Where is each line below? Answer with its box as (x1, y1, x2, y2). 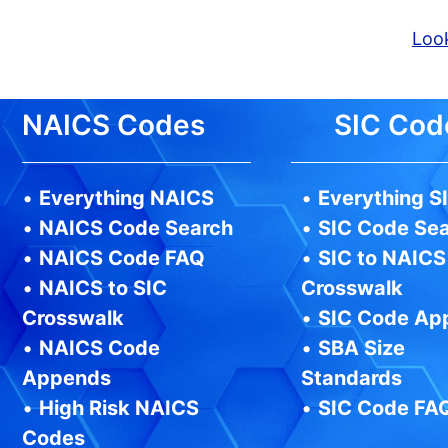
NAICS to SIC (39, 276, 167, 301)
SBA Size (317, 336, 405, 361)
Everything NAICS (39, 186, 214, 211)
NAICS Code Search (39, 216, 233, 241)
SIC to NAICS (317, 246, 446, 271)
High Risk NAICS (39, 396, 199, 421)
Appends (22, 366, 111, 391)
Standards (300, 366, 402, 391)
